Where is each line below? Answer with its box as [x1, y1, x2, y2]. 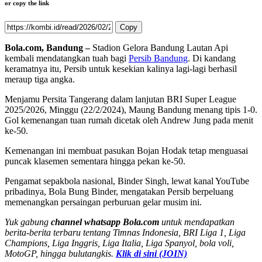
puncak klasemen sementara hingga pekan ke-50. [5, 156, 185, 167]
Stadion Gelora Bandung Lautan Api [90, 43, 228, 53]
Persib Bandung [129, 53, 188, 64]
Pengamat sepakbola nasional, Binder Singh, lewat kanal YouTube [5, 176, 249, 187]
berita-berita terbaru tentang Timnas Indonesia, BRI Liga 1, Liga [5, 227, 246, 238]
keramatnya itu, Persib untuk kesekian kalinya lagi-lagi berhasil [5, 64, 237, 74]
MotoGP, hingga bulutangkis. [5, 249, 116, 259]
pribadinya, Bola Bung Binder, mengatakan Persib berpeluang [5, 187, 233, 197]
